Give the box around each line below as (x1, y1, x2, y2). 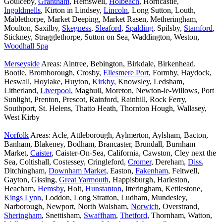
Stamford (184, 24, 213, 33)
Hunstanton (85, 184, 121, 193)
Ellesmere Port (103, 68, 149, 77)
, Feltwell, (168, 166, 199, 175)
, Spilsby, (153, 24, 184, 33)
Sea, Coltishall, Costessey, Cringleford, (4, 158, 128, 166)
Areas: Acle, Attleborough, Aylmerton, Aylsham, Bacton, (29, 131, 208, 140)
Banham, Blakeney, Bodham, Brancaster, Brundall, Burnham (4, 140, 195, 149)
